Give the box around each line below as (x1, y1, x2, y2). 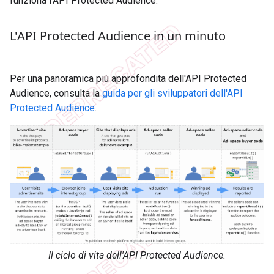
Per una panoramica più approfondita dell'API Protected (10, 72, 246, 84)
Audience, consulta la (10, 87, 102, 99)
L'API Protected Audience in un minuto (10, 27, 226, 44)
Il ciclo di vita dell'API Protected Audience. (48, 250, 226, 262)
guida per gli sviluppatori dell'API (102, 87, 243, 99)
